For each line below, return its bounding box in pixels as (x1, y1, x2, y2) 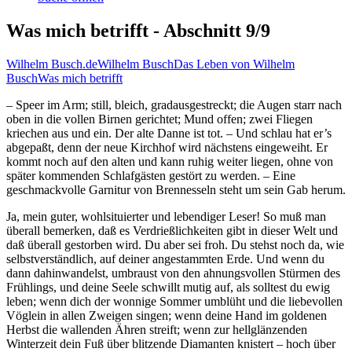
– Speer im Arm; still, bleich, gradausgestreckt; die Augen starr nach (6, 97, 342, 112)
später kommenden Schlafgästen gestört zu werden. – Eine (6, 168, 295, 182)
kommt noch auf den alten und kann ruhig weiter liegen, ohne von (6, 154, 333, 168)
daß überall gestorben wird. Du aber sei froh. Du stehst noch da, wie (6, 237, 344, 251)
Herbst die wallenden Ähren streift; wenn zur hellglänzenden (6, 322, 307, 336)
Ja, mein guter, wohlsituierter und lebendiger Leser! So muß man (6, 209, 326, 223)
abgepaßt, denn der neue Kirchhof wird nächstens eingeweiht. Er (6, 140, 328, 154)
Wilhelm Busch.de (6, 57, 97, 71)
